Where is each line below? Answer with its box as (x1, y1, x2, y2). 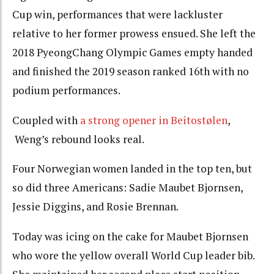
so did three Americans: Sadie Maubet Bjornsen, (12, 180, 243, 195)
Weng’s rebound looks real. (12, 131, 144, 146)
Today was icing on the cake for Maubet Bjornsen (12, 229, 248, 243)
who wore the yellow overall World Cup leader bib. (12, 248, 254, 262)
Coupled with (12, 113, 80, 127)
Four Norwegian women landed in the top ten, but (12, 161, 252, 176)
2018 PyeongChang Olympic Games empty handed (12, 45, 253, 60)
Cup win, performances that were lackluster (12, 7, 223, 22)
